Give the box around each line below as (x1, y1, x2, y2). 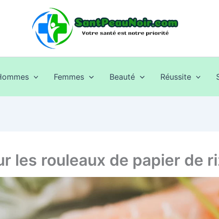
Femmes (54, 72, 85, 82)
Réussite (160, 72, 191, 82)
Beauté (109, 72, 135, 82)
